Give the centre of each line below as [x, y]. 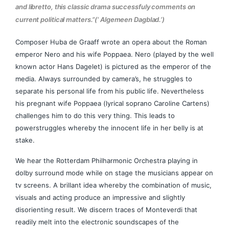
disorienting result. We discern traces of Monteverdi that [106, 209]
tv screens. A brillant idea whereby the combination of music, [113, 185]
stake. [25, 140]
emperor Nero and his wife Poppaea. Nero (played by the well [114, 54]
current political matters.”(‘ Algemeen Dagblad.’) [91, 19]
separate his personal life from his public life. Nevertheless [110, 91]
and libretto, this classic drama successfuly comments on [106, 6]
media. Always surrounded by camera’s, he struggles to [104, 78]
